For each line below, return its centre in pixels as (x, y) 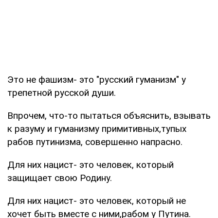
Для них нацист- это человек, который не (97, 200)
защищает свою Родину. (60, 178)
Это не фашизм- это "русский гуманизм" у (97, 79)
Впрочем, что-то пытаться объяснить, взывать (109, 115)
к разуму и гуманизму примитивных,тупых (97, 128)
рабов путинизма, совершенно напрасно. (95, 142)
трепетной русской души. (62, 92)
